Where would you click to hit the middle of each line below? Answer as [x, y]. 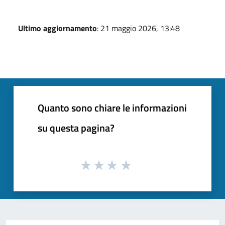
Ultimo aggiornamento [58, 28]
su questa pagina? [76, 128]
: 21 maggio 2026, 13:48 [138, 28]
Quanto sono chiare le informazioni [112, 107]
